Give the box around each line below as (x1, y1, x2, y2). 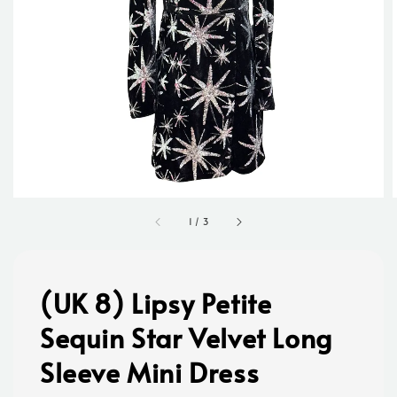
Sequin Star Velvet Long (40, 319, 332, 356)
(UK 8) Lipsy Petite (40, 284, 272, 322)
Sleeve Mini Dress (40, 354, 260, 391)
